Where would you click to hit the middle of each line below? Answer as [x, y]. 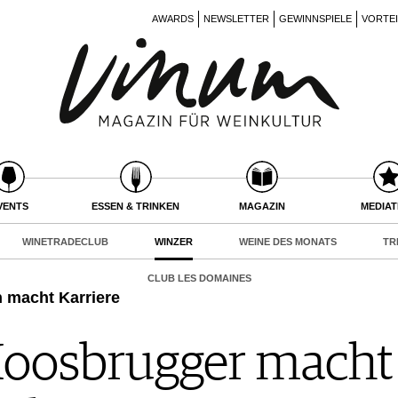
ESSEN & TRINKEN [136, 206]
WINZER [174, 242]
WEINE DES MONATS [288, 242]
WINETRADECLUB [65, 242]
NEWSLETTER [236, 19]
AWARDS [173, 19]
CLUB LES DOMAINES [199, 278]
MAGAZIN [263, 206]
